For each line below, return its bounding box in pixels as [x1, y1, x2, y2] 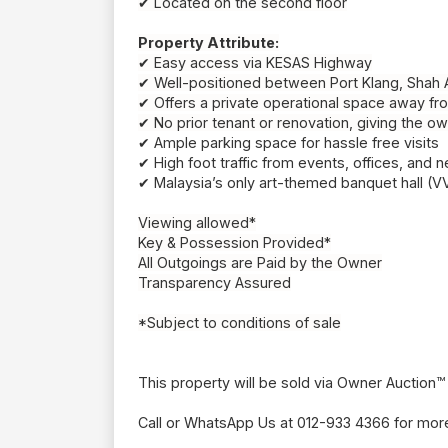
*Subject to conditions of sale [138, 314, 341, 332]
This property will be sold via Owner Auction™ [138, 374, 445, 392]
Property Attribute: [138, 34, 279, 52]
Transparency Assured [138, 274, 291, 292]
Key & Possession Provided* [138, 234, 331, 252]
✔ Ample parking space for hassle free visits [138, 134, 439, 152]
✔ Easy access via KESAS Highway [138, 54, 372, 72]
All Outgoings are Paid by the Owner [138, 254, 382, 272]
